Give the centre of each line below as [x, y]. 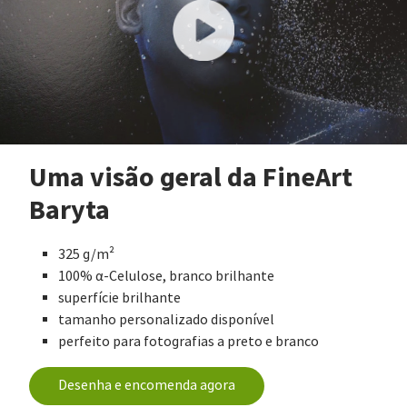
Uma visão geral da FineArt [191, 178]
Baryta [69, 210]
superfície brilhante [119, 298]
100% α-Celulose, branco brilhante [166, 277]
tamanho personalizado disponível [166, 320]
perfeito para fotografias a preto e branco [189, 342]
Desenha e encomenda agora [147, 386]
